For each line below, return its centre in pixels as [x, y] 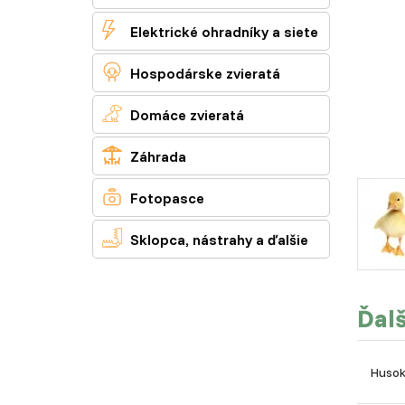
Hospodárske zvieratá [203, 73]
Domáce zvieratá [185, 115]
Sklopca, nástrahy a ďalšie [217, 240]
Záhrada [156, 156]
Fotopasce [165, 198]
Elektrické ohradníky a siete [222, 32]
